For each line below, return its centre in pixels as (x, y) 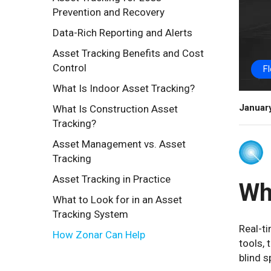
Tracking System (90, 214)
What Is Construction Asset (115, 109)
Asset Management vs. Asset (119, 144)
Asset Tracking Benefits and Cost (128, 53)
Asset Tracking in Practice (112, 179)
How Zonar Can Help (99, 235)
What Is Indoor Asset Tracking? (124, 88)
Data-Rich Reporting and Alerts (122, 33)
